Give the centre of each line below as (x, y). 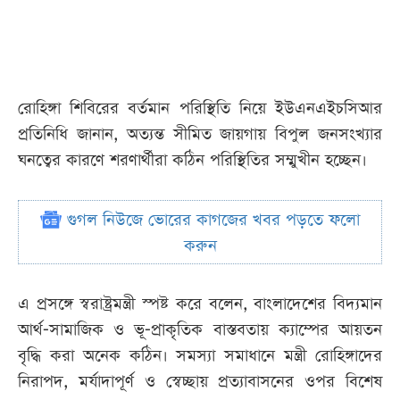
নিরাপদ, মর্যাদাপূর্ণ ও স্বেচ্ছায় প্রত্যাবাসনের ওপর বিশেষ (200, 382)
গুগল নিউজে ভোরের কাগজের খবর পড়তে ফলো (211, 221)
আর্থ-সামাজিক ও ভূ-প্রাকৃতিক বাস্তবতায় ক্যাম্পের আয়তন (200, 330)
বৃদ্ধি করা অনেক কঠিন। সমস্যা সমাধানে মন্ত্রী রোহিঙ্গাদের (200, 356)
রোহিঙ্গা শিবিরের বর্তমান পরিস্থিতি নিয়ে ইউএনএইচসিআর (200, 109)
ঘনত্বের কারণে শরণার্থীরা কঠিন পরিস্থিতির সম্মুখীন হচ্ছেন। (192, 161)
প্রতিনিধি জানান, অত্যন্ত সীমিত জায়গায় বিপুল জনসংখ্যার (200, 135)
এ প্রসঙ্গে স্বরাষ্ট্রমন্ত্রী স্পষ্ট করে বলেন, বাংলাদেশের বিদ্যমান (200, 304)
